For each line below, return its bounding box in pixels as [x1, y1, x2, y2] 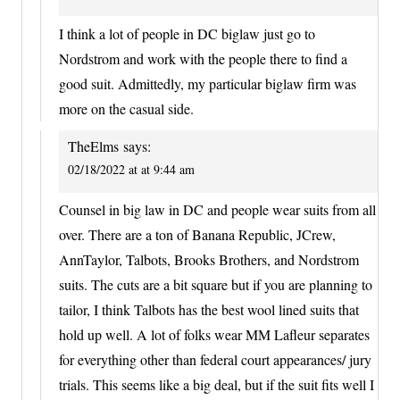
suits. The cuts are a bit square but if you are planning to [59, 275, 372, 295]
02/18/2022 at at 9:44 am [68, 160, 195, 178]
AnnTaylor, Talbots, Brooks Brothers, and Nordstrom [59, 250, 359, 270]
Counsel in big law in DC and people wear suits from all [59, 200, 376, 220]
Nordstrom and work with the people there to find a [59, 48, 347, 68]
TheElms [68, 136, 119, 155]
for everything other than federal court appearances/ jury [59, 350, 371, 370]
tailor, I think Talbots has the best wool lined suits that [59, 300, 359, 320]
